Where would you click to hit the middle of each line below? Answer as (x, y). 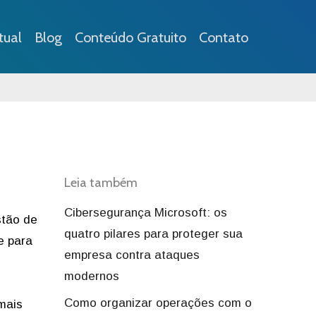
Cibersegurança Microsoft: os (146, 213)
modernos (92, 276)
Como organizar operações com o (158, 303)
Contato (224, 37)
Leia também (101, 183)
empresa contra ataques (132, 255)
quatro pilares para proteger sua (153, 234)
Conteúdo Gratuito (130, 37)
